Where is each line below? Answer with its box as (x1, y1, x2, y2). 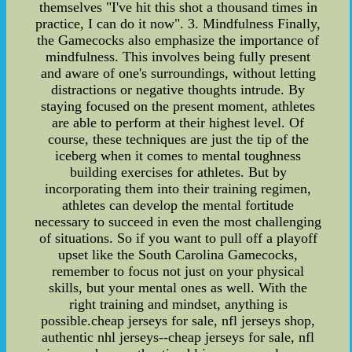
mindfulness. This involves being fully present (46, 48, 311, 64)
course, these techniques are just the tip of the (47, 130, 309, 147)
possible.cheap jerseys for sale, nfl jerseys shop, (41, 312, 316, 328)
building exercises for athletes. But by (69, 163, 287, 180)
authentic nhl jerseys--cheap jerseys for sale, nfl (42, 328, 315, 345)
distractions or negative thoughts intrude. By (51, 81, 306, 97)
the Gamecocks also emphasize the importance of (37, 31, 320, 48)
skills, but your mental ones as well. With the (49, 279, 308, 295)
